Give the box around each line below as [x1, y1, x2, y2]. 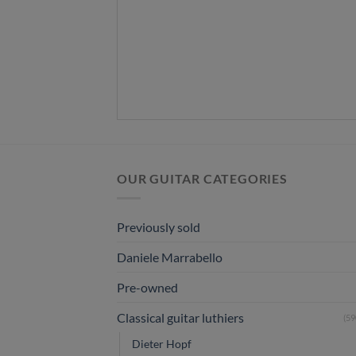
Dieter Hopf [132, 336, 192, 350]
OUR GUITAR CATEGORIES [117, 171, 288, 187]
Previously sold [117, 219, 200, 234]
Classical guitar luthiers [117, 309, 244, 325]
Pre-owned [117, 279, 178, 295]
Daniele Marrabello [117, 249, 222, 265]
